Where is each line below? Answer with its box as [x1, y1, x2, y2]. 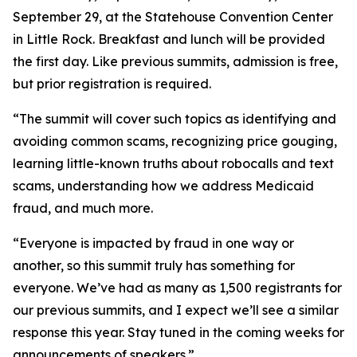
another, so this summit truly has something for [13, 257, 295, 273]
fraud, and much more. [13, 200, 153, 216]
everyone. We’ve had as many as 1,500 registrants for [13, 280, 342, 296]
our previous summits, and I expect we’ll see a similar [13, 302, 339, 318]
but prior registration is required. [13, 76, 211, 92]
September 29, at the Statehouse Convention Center [13, 9, 333, 25]
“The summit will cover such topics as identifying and [13, 111, 336, 127]
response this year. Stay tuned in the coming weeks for [13, 324, 344, 340]
